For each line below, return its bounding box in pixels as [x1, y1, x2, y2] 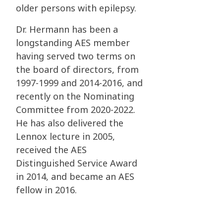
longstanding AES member [16, 37, 130, 49]
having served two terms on [16, 50, 135, 62]
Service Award [77, 157, 137, 169]
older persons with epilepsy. [16, 2, 136, 14]
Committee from [16, 104, 91, 116]
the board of [16, 63, 73, 76]
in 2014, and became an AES [16, 170, 134, 183]
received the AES [16, 144, 87, 156]
